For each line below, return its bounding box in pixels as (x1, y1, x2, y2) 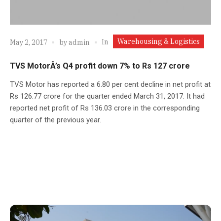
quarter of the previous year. (10, 115, 101, 124)
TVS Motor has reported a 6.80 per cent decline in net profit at (10, 79, 211, 89)
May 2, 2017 (10, 38, 47, 47)
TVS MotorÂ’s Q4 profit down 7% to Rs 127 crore (10, 61, 190, 71)
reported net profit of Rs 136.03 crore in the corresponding (10, 103, 200, 112)
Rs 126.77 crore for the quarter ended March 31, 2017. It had (10, 91, 205, 101)
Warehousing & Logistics (117, 37, 200, 46)
